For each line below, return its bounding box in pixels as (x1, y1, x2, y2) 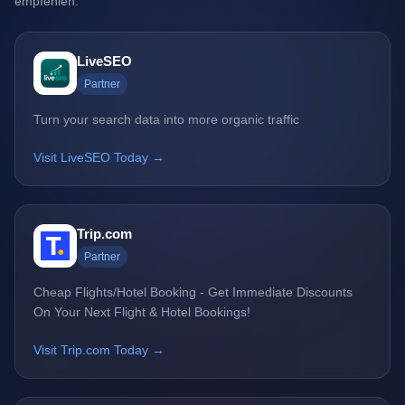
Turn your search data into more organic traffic (33, 112, 299, 127)
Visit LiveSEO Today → (33, 150, 165, 165)
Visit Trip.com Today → (33, 343, 165, 358)
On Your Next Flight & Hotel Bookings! (33, 305, 250, 320)
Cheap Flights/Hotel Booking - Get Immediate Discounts (33, 285, 353, 300)
